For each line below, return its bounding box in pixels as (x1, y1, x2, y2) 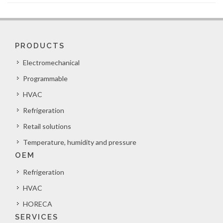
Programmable (23, 74, 68, 83)
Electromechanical (23, 58, 80, 67)
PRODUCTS (15, 41, 65, 50)
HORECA (23, 200, 52, 208)
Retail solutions (23, 122, 71, 130)
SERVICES (15, 213, 58, 222)
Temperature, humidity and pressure (23, 138, 136, 146)
